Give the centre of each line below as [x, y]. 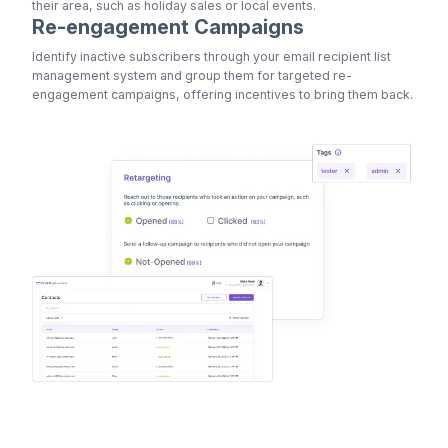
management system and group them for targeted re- [192, 76]
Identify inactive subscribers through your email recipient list [211, 57]
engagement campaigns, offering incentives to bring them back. [222, 95]
